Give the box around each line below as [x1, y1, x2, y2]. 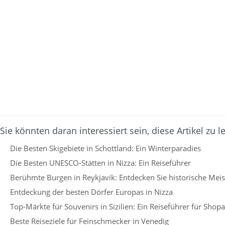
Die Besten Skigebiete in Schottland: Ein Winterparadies [10, 143, 201, 153]
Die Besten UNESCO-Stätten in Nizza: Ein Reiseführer [10, 158, 191, 168]
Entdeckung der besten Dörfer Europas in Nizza [10, 187, 173, 197]
